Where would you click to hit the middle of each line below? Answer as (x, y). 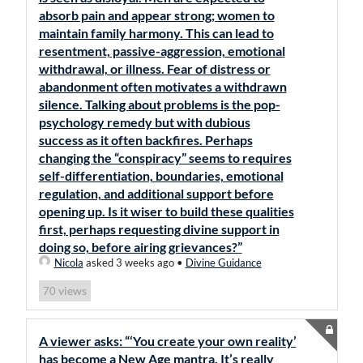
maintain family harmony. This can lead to (156, 33)
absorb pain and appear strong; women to (156, 15)
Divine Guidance (223, 263)
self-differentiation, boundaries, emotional (161, 175)
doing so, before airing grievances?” (140, 247)
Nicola (68, 263)
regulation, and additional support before (156, 193)
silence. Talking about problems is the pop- (159, 104)
